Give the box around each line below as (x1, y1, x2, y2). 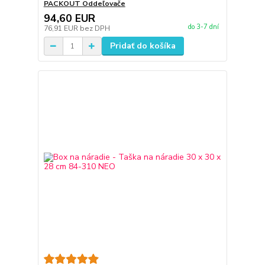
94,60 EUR (43, 11, 95, 25)
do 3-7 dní (188, 22, 219, 32)
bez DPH (79, 24, 110, 33)
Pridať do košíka (109, 40, 176, 51)
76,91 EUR (43, 24, 80, 33)
